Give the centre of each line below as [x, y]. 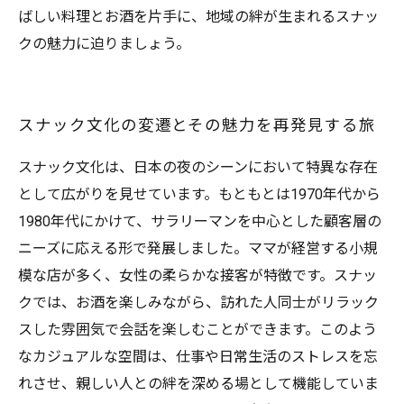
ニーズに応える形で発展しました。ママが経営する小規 [198, 248]
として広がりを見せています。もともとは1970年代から [199, 194]
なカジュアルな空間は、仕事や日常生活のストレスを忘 [198, 357]
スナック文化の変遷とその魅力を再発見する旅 [197, 125]
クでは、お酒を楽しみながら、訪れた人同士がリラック [198, 303]
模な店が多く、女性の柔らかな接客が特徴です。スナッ [197, 275]
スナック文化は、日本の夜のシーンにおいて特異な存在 [198, 167]
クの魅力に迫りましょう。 [104, 44]
